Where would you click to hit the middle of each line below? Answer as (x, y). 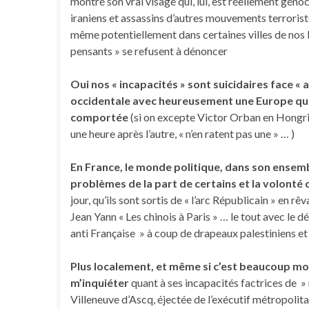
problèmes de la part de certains (153, 183)
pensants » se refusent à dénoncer (149, 51)
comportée (99, 117)
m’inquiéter (101, 282)
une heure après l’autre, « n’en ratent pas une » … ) (182, 133)
